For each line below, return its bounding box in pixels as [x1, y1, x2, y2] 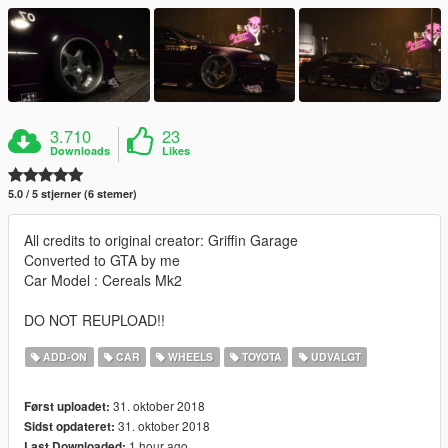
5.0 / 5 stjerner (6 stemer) [8, 185, 137, 201]
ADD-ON [40, 348, 88, 364]
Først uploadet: [24, 397, 110, 415]
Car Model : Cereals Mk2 [24, 269, 182, 290]
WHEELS [165, 348, 214, 364]
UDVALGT [307, 348, 361, 364]
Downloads [50, 142, 111, 158]
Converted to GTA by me [24, 249, 180, 270]
